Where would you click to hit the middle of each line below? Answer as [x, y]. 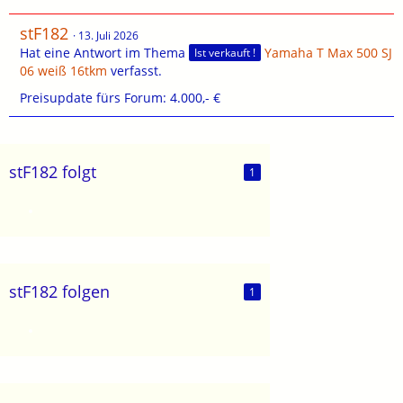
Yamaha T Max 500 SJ [328, 52]
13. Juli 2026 [108, 35]
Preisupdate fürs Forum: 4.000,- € [120, 98]
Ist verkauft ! [225, 53]
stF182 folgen [59, 292]
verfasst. [134, 71]
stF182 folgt [53, 172]
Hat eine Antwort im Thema [104, 52]
